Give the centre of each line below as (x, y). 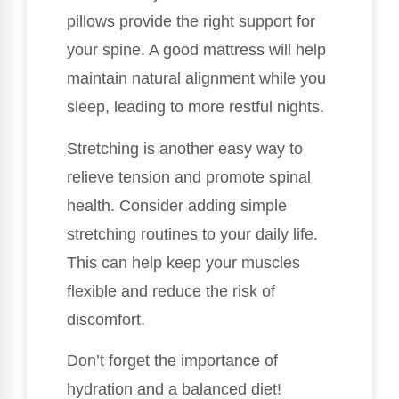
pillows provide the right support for (191, 22)
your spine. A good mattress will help (196, 50)
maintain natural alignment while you (196, 79)
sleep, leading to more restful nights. (195, 107)
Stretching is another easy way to (185, 148)
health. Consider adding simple (177, 205)
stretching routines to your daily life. (192, 234)
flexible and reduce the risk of (171, 291)
